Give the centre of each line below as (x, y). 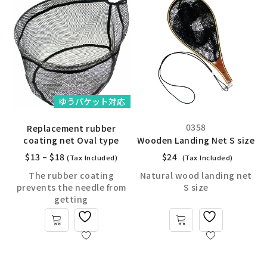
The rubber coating (71, 175)
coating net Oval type (71, 140)
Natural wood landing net (196, 175)
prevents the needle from (71, 187)
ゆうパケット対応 (92, 101)
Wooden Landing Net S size (196, 140)
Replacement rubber (71, 128)
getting (71, 199)
